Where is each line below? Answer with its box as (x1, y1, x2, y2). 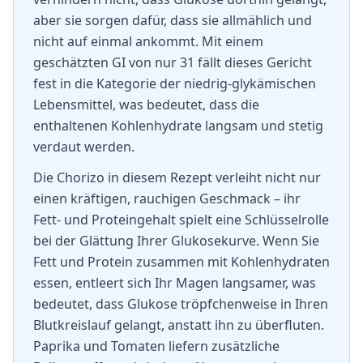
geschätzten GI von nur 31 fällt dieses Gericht (33, 53, 312, 71)
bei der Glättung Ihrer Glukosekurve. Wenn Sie (33, 232, 319, 250)
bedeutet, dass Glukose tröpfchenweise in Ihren (33, 295, 328, 313)
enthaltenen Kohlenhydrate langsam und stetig (33, 117, 323, 135)
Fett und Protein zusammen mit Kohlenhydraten (33, 253, 330, 271)
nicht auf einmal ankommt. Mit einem (33, 32, 263, 50)
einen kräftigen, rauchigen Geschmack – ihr (33, 190, 301, 207)
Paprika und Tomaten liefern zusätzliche (33, 337, 280, 355)
